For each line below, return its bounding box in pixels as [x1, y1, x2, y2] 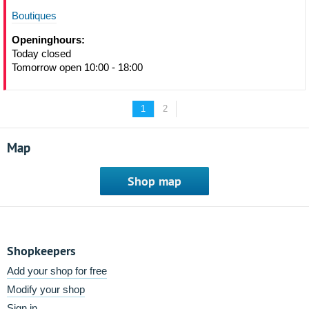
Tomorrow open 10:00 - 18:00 [12, 61, 143, 73]
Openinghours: [12, 34, 85, 46]
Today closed [12, 48, 71, 59]
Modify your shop [7, 283, 85, 295]
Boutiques [12, 10, 57, 21]
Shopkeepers [7, 243, 76, 259]
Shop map [128, 173, 181, 189]
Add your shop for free [7, 265, 107, 277]
